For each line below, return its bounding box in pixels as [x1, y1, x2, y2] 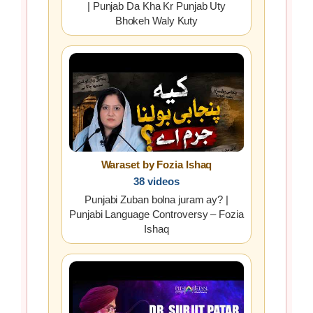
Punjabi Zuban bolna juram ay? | [85, 194, 228, 206]
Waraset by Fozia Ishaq [101, 159, 212, 171]
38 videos [133, 175, 180, 188]
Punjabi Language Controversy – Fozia [69, 208, 244, 221]
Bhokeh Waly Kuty [115, 15, 198, 27]
